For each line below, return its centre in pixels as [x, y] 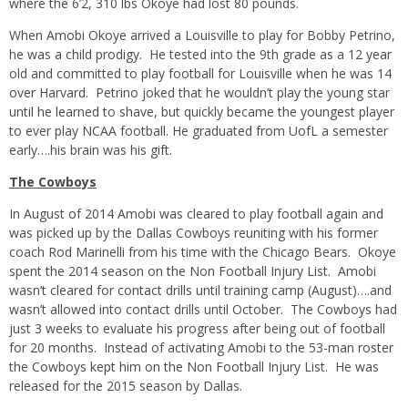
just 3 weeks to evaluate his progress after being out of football [197, 328]
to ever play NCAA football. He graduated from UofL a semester [199, 130]
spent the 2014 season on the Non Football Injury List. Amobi [193, 270]
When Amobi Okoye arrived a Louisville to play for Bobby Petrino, [202, 35]
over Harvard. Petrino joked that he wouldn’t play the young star [199, 92]
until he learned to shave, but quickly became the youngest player [202, 111]
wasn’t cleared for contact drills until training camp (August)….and [200, 290]
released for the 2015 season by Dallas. [126, 385]
